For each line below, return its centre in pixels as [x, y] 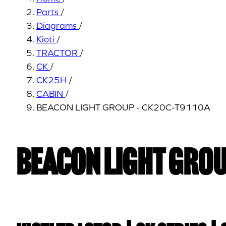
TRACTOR [57, 53]
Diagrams [56, 25]
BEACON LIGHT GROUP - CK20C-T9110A [123, 107]
